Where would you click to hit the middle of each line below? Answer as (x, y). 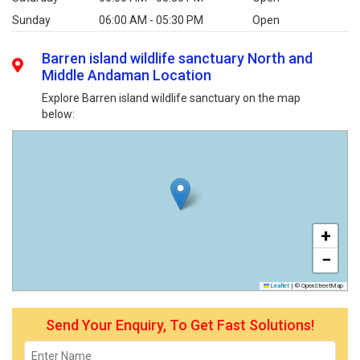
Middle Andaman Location (127, 75)
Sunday (31, 20)
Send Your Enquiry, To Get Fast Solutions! (180, 325)
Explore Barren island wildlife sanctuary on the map (172, 98)
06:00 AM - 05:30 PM (151, 20)
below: (59, 114)
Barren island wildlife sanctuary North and (178, 58)
